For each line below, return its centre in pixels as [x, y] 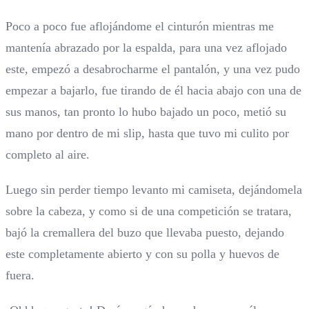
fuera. [20, 276]
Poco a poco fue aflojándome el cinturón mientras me [140, 27]
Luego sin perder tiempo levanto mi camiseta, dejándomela [154, 190]
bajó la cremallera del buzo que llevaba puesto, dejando [145, 233]
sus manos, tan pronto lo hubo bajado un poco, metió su [146, 112]
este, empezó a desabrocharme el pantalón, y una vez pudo [153, 69]
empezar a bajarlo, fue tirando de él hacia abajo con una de [153, 91]
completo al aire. [48, 155]
